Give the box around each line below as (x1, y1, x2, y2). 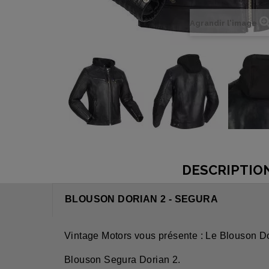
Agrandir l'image (190, 19, 258, 28)
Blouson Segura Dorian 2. (64, 255, 181, 265)
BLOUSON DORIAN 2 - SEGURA (65, 194, 218, 205)
